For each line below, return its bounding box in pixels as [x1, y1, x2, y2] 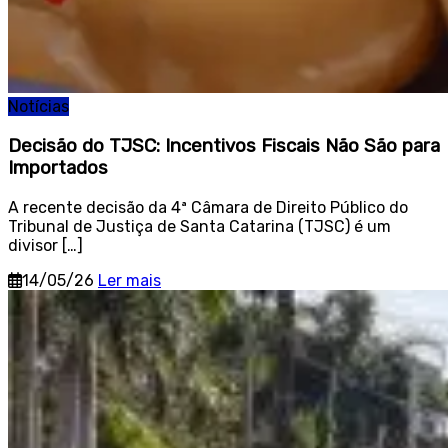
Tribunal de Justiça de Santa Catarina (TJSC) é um [8, 216, 391, 236]
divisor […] [8, 235, 83, 255]
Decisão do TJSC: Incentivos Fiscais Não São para [8, 134, 440, 157]
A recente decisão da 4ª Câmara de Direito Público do [8, 197, 408, 217]
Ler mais [98, 270, 161, 290]
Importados [8, 156, 108, 179]
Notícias [8, 97, 69, 117]
